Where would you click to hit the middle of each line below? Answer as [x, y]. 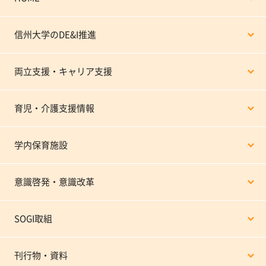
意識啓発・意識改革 [54, 182]
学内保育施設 [41, 145]
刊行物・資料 [41, 255]
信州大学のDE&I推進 [55, 34]
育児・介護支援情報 [54, 108]
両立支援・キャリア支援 [63, 71]
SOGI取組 [33, 218]
